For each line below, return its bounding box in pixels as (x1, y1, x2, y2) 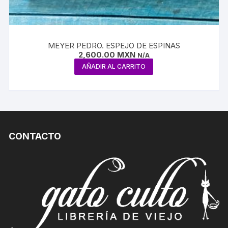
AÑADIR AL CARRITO (82, 62, 146, 70)
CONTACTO (9, 130, 62, 141)
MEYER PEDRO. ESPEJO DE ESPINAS (47, 40, 180, 50)
